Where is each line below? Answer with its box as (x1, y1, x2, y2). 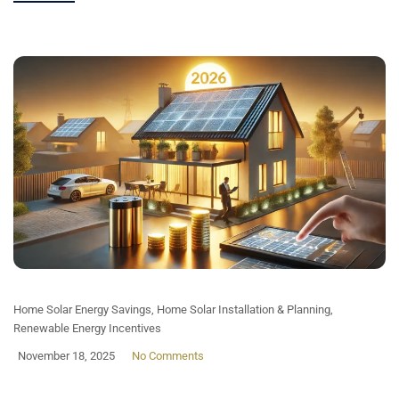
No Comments (132, 348, 204, 362)
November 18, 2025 (18, 348, 115, 362)
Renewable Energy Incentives (13, 321, 161, 335)
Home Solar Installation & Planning (157, 302, 330, 316)
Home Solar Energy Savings (13, 302, 151, 316)
